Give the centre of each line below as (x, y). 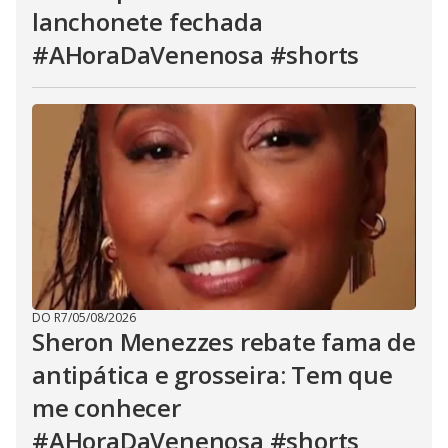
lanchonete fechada (147, 21)
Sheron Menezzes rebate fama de (224, 341)
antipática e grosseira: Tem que (212, 374)
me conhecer (106, 407)
